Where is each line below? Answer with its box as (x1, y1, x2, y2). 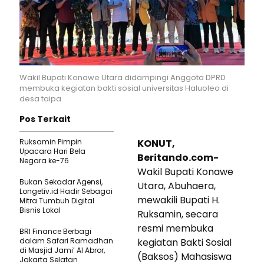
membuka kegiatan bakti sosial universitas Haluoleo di (19, 82, 229, 94)
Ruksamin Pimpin (19, 136, 82, 147)
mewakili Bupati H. (137, 193, 220, 207)
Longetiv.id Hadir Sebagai (19, 186, 113, 196)
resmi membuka (137, 221, 213, 235)
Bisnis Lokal (19, 204, 61, 215)
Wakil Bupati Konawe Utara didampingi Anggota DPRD (19, 71, 226, 83)
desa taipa (19, 93, 61, 104)
